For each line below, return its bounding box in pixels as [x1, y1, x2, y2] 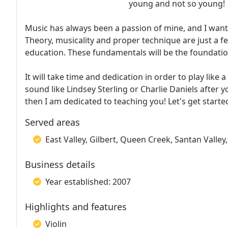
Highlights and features [25, 201, 127, 213]
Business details [25, 158, 95, 170]
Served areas [25, 116, 80, 128]
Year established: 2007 [45, 176, 131, 187]
